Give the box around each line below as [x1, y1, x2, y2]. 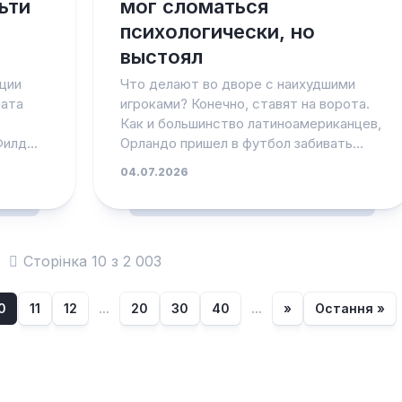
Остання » [314, 301, 385, 316]
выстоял [119, 45, 203, 68]
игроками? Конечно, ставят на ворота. [119, 95, 370, 112]
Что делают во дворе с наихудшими [119, 75, 355, 92]
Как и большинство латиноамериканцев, [119, 115, 381, 132]
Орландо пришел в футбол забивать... [119, 135, 363, 152]
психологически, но [119, 20, 315, 43]
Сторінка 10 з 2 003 [22, 252, 162, 270]
